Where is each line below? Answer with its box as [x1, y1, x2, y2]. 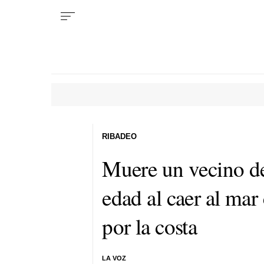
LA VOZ [102, 255, 127, 262]
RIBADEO [102, 131, 137, 141]
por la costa [102, 211, 197, 240]
